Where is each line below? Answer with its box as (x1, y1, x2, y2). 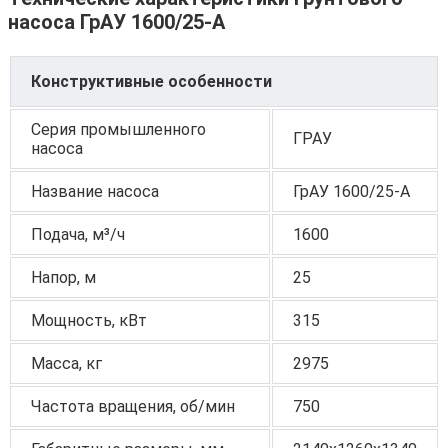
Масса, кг (31, 353, 102, 373)
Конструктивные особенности (31, 71, 272, 91)
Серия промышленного (31, 119, 206, 139)
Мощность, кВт (31, 310, 147, 330)
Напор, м (31, 267, 96, 287)
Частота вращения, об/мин (31, 396, 235, 416)
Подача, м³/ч (31, 224, 125, 244)
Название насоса (31, 181, 159, 201)
